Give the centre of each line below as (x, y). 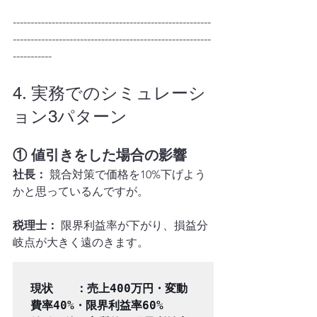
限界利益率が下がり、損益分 (133, 225)
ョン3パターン (70, 116)
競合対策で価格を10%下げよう (126, 174)
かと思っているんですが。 (81, 191)
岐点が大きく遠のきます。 (81, 242)
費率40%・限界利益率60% (97, 305)
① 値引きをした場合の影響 (100, 155)
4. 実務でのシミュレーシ (109, 93)
